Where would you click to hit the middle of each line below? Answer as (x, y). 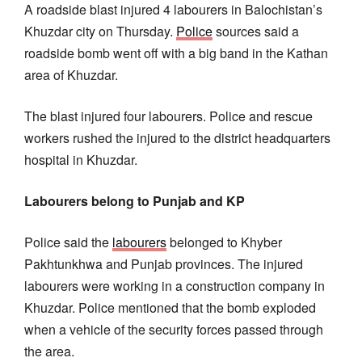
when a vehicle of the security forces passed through (174, 329)
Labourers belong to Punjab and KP (135, 200)
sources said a (256, 31)
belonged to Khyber (224, 242)
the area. (49, 351)
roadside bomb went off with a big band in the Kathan (176, 53)
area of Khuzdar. (71, 74)
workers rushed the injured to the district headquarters (177, 137)
